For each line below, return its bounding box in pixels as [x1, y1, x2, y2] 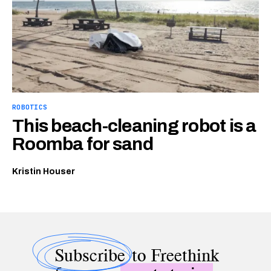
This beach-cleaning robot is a [12, 116, 256, 136]
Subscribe [54, 245, 125, 266]
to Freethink [128, 245, 219, 266]
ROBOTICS [12, 103, 48, 112]
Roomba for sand [12, 134, 153, 154]
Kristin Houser [12, 167, 75, 177]
